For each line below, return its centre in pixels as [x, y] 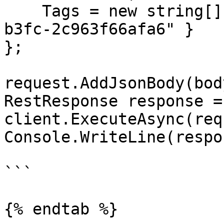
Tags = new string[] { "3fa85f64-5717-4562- [23, 11]
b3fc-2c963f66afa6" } [99, 29]
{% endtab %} [61, 209]
